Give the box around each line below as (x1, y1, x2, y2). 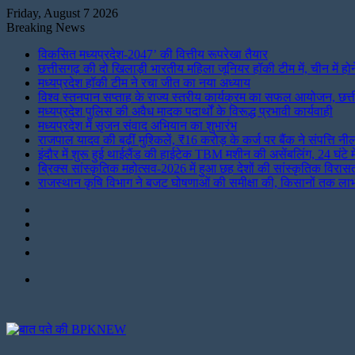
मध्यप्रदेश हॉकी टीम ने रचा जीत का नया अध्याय (38, 76, 250, 90)
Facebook (37, 245, 86, 258)
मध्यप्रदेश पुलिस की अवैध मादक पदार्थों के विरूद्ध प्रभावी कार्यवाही (38, 105, 333, 118)
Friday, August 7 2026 (6, 6, 118, 20)
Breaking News (6, 21, 85, 34)
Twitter (37, 231, 73, 244)
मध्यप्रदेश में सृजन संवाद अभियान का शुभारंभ (38, 119, 237, 132)
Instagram (37, 202, 86, 216)
